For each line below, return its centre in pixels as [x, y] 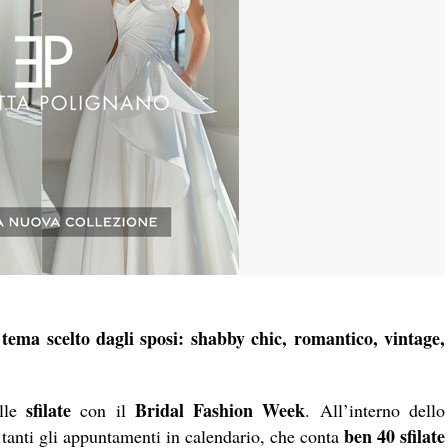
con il [103, 410]
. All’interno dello [375, 410]
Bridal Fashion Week [220, 410]
